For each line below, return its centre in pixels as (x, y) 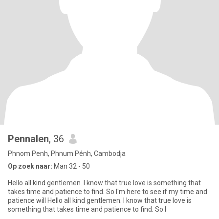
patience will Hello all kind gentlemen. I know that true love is (100, 200)
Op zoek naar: (30, 166)
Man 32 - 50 (71, 166)
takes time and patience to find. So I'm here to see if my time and (108, 192)
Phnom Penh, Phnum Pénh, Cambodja (67, 153)
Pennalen (28, 139)
